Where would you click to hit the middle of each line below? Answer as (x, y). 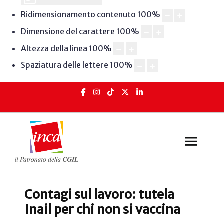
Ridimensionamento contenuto (78, 15)
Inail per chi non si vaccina (102, 210)
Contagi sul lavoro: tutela (99, 195)
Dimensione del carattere (68, 31)
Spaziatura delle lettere (64, 65)
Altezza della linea (54, 48)
